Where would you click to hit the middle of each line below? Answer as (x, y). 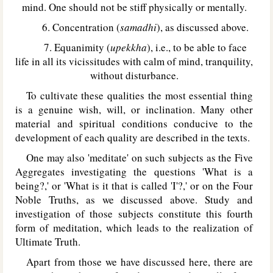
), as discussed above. (202, 27)
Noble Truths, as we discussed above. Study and (134, 200)
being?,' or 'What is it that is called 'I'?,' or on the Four (134, 186)
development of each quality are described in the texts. (133, 137)
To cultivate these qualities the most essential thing (134, 95)
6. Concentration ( (70, 27)
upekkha (128, 47)
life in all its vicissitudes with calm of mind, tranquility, (134, 61)
